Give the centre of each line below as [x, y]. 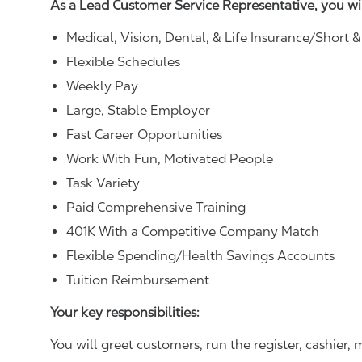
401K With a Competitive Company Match [193, 231]
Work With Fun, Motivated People [170, 158]
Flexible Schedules [123, 61]
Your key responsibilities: [125, 312]
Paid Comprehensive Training [156, 207]
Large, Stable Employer [138, 110]
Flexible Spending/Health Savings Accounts [200, 255]
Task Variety [103, 183]
